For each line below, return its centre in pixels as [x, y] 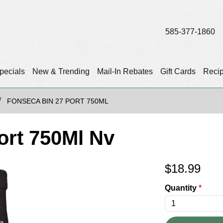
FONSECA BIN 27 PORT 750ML [58, 101]
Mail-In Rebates [125, 72]
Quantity [182, 188]
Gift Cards [178, 72]
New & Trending [61, 72]
